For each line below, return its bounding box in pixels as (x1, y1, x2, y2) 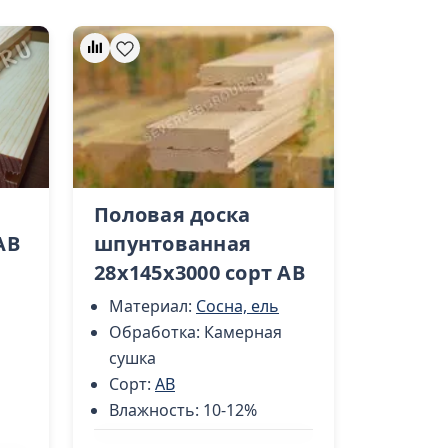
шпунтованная (94, 229, 251, 257)
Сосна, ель (196, 294, 279, 317)
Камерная (204, 320, 282, 343)
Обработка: (109, 320, 204, 343)
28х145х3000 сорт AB (94, 258, 305, 286)
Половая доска (94, 200, 251, 228)
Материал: (109, 294, 196, 317)
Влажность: (109, 398, 203, 421)
